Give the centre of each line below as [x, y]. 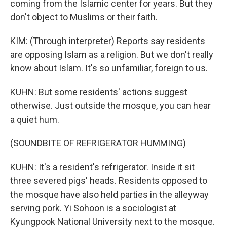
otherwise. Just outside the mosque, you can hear [110, 106]
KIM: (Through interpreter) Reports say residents [108, 41]
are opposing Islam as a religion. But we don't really [112, 54]
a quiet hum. [35, 119]
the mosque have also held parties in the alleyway [109, 194]
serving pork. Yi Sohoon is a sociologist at [93, 208]
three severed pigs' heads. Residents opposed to [109, 181]
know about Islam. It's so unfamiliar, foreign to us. [109, 68]
